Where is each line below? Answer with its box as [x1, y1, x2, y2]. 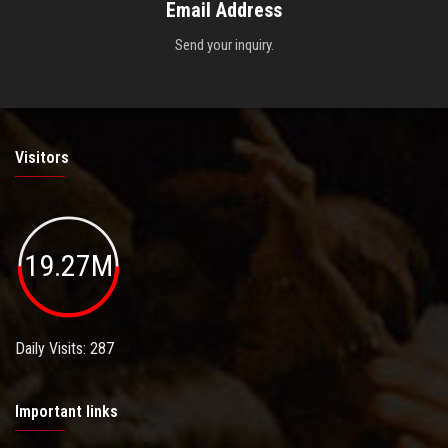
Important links [15, 402, 118, 422]
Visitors [15, 147, 69, 167]
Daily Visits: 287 [15, 339, 114, 359]
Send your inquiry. [174, 35, 274, 54]
